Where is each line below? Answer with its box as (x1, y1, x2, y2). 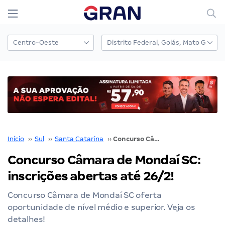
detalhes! (8, 214, 45, 224)
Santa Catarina (55, 135, 103, 143)
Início (8, 135, 24, 143)
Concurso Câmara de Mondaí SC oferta (8, 190, 162, 200)
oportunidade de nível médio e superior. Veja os (8, 202, 195, 212)
